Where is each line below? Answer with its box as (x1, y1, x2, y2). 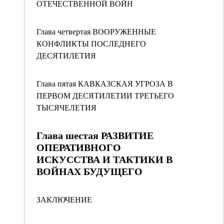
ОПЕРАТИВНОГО (36, 140, 121, 154)
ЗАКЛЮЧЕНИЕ (36, 194, 92, 204)
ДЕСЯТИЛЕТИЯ (36, 50, 96, 60)
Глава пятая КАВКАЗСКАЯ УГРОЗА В (36, 78, 173, 88)
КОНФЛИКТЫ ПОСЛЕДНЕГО (36, 38, 146, 48)
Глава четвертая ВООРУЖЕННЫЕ (36, 26, 156, 36)
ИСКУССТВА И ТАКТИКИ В (36, 152, 172, 166)
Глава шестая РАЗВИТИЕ (36, 128, 153, 142)
